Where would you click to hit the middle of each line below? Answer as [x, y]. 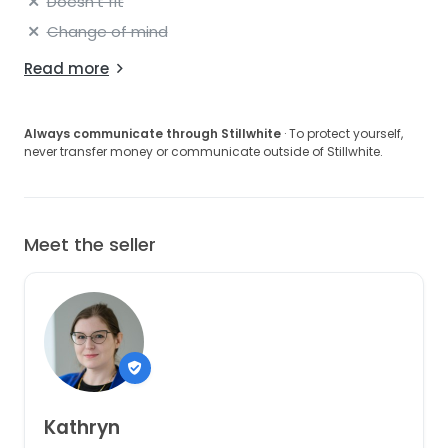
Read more [66, 68]
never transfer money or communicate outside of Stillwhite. [203, 151]
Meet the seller [90, 244]
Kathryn [81, 427]
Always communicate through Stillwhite [152, 133]
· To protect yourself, [342, 133]
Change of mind [107, 31]
